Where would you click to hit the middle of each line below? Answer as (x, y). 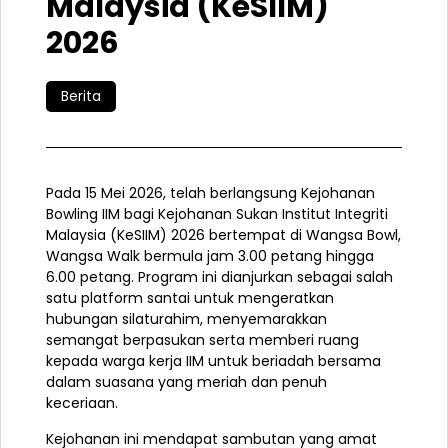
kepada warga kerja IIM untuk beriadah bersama (213, 361)
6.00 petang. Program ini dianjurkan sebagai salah (219, 277)
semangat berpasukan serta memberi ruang (202, 340)
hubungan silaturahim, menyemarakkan (186, 319)
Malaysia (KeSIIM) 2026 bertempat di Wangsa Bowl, (223, 235)
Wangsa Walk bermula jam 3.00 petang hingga (210, 256)
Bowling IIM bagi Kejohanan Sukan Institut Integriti (217, 214)
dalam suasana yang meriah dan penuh (186, 382)
